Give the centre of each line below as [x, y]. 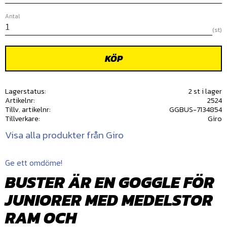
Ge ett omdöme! [34, 163]
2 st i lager [205, 91]
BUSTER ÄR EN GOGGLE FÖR [110, 182]
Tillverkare [22, 118]
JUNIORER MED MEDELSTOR [109, 200]
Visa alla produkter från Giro [64, 135]
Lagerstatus [25, 91]
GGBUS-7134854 [195, 109]
